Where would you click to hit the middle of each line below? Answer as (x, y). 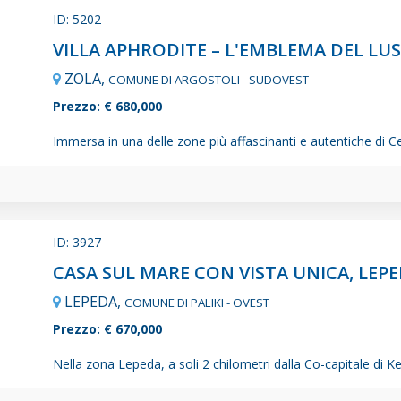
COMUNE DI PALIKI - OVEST (197, 302)
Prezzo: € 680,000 (107, 107)
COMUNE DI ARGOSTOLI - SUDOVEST (209, 80)
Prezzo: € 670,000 (107, 328)
